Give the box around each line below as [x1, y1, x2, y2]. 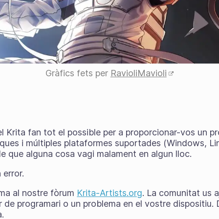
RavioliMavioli [110, 68, 167, 78]
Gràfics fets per [45, 68, 110, 78]
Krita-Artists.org [77, 188, 143, 198]
